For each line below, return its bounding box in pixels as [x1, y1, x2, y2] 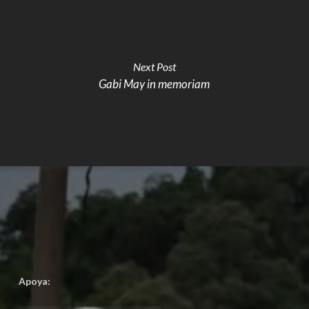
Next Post [132, 60, 176, 73]
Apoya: [18, 275, 50, 288]
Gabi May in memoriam [99, 77, 210, 91]
